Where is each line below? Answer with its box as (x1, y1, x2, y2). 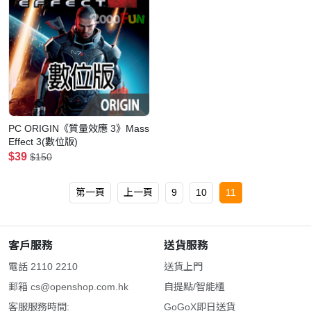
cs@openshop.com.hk (31, 281, 128, 293)
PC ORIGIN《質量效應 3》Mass (8, 123, 149, 135)
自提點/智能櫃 (164, 281, 225, 293)
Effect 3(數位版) (8, 136, 78, 148)
